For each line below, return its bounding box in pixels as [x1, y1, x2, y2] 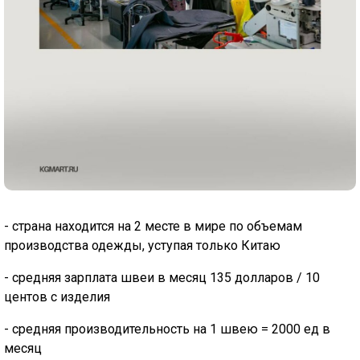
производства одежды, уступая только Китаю [4, 238, 284, 254]
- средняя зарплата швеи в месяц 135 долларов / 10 [4, 270, 320, 286]
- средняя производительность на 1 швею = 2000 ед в [4, 321, 330, 337]
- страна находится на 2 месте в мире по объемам [4, 219, 302, 235]
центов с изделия [4, 289, 113, 305]
